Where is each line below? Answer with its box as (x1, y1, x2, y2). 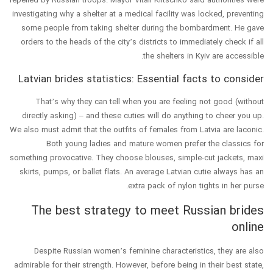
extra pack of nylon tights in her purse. (128, 179, 264, 193)
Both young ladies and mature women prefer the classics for (46, 136, 264, 151)
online (232, 216, 264, 238)
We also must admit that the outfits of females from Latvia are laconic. (10, 122, 24, 136)
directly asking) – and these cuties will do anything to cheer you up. (22, 108, 206, 122)
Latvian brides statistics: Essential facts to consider (18, 69, 264, 88)
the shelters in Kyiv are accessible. (143, 49, 264, 63)
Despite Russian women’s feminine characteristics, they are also (34, 244, 264, 258)
